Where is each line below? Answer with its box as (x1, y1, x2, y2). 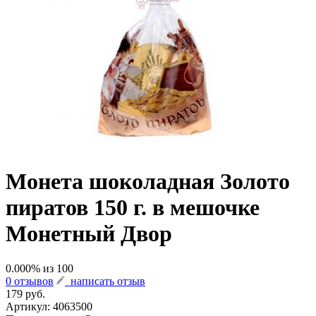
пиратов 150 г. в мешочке (6, 195, 260, 221)
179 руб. (6, 287, 45, 300)
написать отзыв (65, 274, 145, 287)
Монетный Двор (6, 221, 172, 247)
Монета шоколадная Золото (6, 169, 290, 195)
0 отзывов (6, 274, 54, 287)
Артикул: (6, 300, 53, 312)
